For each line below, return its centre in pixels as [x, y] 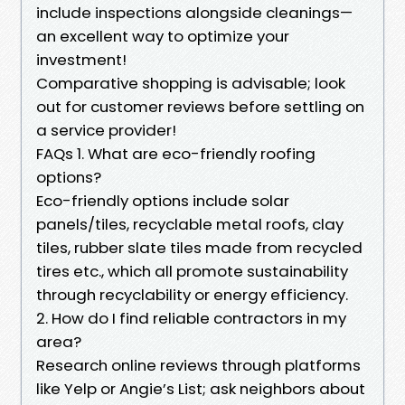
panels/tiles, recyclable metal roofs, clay [190, 224]
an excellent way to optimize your [163, 36]
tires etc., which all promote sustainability [192, 271]
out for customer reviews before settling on [200, 106]
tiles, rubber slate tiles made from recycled [199, 247]
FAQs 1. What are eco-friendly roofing [176, 153]
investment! [81, 59]
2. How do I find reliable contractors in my [191, 318]
